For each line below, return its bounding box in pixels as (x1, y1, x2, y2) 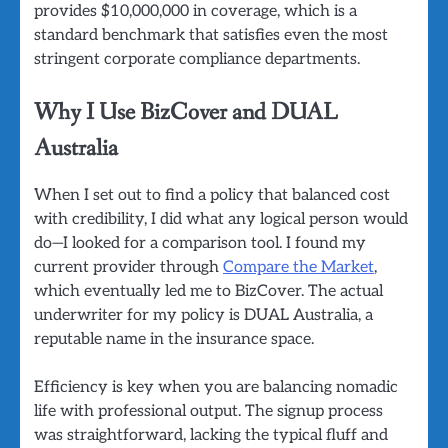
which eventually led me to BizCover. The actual (34, 281, 383, 302)
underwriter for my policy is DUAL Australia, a (34, 305, 373, 326)
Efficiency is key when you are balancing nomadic (34, 377, 398, 398)
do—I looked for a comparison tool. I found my (34, 233, 366, 254)
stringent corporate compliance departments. (34, 48, 360, 69)
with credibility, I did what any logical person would (34, 209, 408, 230)
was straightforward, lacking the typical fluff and (34, 425, 388, 446)
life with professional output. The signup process (34, 401, 383, 422)
